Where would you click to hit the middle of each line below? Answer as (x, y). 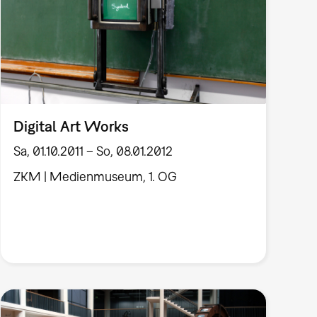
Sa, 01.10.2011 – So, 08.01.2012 (93, 151)
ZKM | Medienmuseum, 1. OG (95, 177)
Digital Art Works (71, 126)
